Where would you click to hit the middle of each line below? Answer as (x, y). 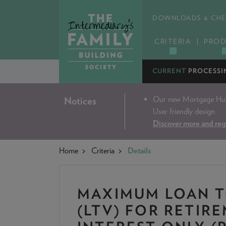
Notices (80, 101)
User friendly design (184, 111)
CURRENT (169, 71)
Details (139, 151)
